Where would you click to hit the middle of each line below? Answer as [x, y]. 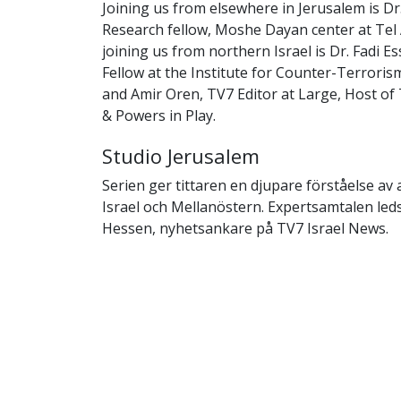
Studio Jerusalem [181, 155]
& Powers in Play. [159, 115]
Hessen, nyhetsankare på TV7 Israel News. [245, 228]
